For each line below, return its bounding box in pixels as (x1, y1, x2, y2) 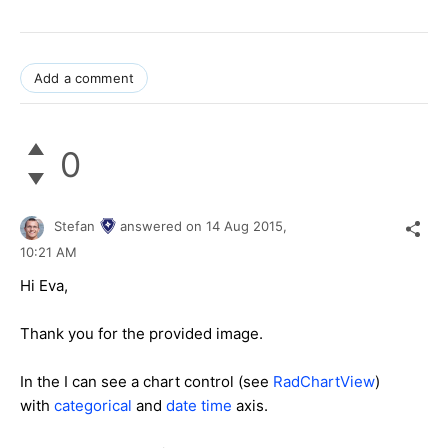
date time (166, 395, 232, 415)
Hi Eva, (20, 275, 68, 295)
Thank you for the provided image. (20, 323, 263, 343)
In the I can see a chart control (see (20, 371, 273, 391)
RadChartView (273, 371, 375, 391)
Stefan (54, 218, 95, 235)
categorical (54, 395, 132, 415)
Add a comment (34, 70, 135, 87)
